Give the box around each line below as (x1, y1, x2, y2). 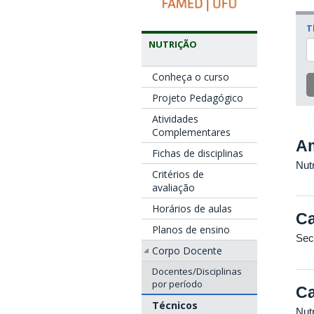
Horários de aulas (152, 202, 232, 215)
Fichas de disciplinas (152, 146, 243, 160)
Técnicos (152, 298, 198, 312)
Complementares (152, 125, 231, 139)
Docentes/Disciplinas (152, 265, 242, 278)
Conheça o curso (152, 70, 229, 83)
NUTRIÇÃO (149, 38, 197, 50)
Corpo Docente (152, 244, 222, 257)
